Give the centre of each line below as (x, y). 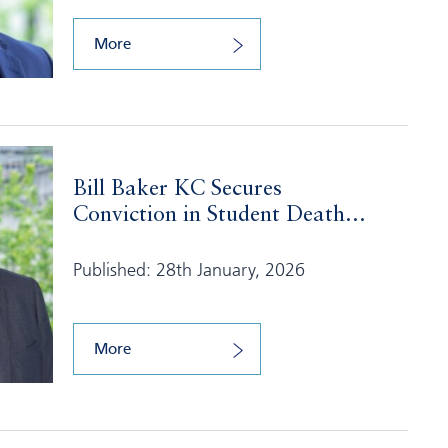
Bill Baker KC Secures (177, 189)
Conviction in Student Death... (219, 215)
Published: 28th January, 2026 (188, 269)
